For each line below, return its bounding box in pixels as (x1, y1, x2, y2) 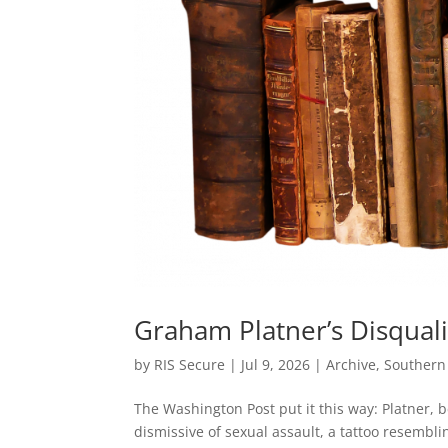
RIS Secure (154, 355, 226, 375)
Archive (326, 355, 377, 375)
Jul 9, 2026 (241, 355, 311, 375)
